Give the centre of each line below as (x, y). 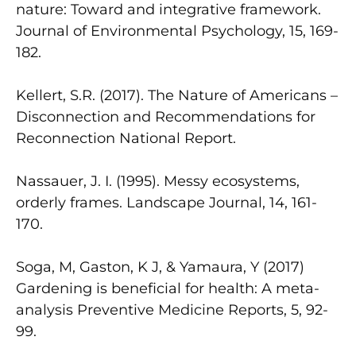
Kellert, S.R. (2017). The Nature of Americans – (177, 95)
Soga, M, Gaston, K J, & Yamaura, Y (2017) (160, 267)
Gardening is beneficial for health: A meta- (168, 288)
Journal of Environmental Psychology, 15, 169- (177, 31)
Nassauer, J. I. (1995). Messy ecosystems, (158, 181)
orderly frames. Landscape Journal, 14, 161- (166, 202)
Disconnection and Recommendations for (166, 116)
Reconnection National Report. (126, 138)
